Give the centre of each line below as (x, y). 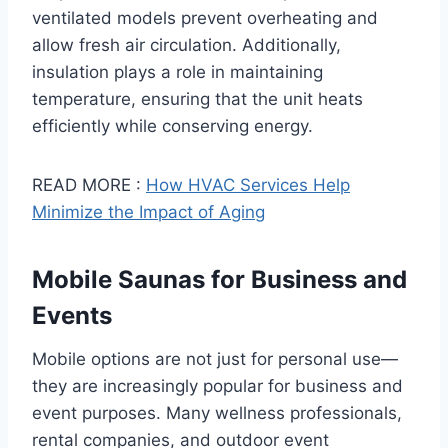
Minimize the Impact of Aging (148, 211)
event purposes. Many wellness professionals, (217, 412)
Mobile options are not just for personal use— (215, 358)
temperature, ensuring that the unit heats (197, 98)
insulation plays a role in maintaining (177, 71)
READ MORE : (89, 184)
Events (72, 315)
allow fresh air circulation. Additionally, (186, 44)
